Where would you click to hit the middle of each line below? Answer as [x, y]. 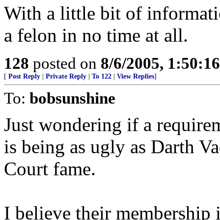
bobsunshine [72, 98]
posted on [65, 63]
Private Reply [66, 76]
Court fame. [50, 169]
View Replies [136, 76]
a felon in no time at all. [96, 35]
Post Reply [24, 76]
